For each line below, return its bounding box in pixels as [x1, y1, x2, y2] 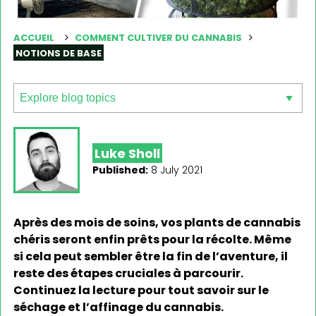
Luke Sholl [95, 144, 160, 162]
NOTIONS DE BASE [16, 47, 102, 61]
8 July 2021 [151, 162, 202, 177]
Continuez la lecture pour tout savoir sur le [13, 282, 269, 299]
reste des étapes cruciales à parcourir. [13, 265, 243, 282]
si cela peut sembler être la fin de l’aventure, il [13, 248, 288, 265]
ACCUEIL [13, 31, 54, 45]
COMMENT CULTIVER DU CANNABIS [75, 31, 244, 45]
